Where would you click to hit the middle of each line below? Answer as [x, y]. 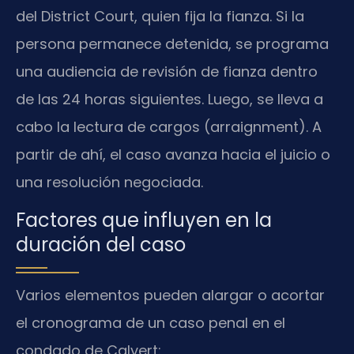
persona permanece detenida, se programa [172, 44]
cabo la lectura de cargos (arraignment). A [169, 127]
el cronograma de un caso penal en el [151, 322]
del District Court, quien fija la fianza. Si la [160, 17]
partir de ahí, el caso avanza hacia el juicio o [173, 155]
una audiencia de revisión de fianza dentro [167, 72]
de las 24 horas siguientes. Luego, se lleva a [169, 100]
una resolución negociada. [109, 183]
